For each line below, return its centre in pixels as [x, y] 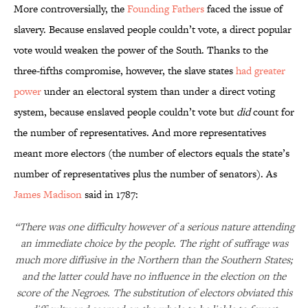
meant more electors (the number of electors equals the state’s [152, 153]
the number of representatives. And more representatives [140, 133]
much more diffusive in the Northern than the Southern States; [154, 260]
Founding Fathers [166, 9]
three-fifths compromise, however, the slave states [125, 71]
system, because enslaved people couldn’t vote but [125, 112]
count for [272, 112]
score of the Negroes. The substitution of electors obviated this [154, 293]
